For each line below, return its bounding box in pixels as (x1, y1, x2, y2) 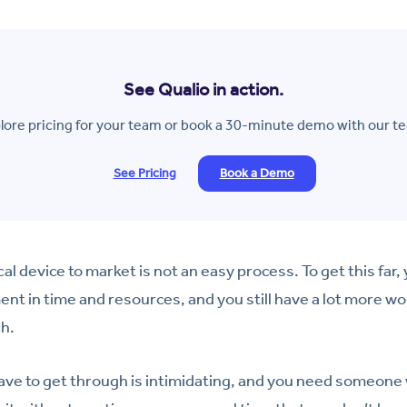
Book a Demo (219, 164, 294, 181)
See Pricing (113, 164, 176, 181)
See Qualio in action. (124, 77, 283, 100)
